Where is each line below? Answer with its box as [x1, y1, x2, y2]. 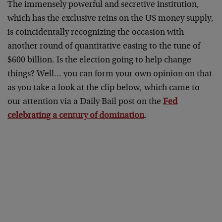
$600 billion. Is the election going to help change [7, 56, 191, 65]
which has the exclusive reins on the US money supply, [7, 14, 214, 23]
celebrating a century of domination [7, 111, 144, 120]
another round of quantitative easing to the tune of [7, 42, 200, 51]
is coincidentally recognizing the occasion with [7, 28, 184, 37]
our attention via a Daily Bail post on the [7, 98, 163, 107]
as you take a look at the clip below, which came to [7, 84, 200, 93]
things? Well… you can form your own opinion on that [7, 70, 212, 79]
